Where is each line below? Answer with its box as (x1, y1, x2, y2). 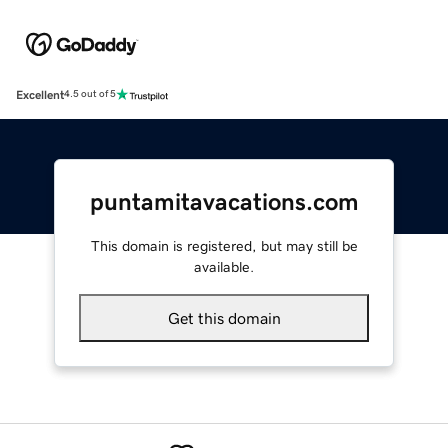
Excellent (16, 88, 64, 101)
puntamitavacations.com (89, 189, 359, 214)
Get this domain (167, 309, 281, 326)
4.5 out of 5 (64, 89, 116, 100)
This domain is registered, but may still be (90, 238, 358, 253)
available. (194, 259, 254, 274)
